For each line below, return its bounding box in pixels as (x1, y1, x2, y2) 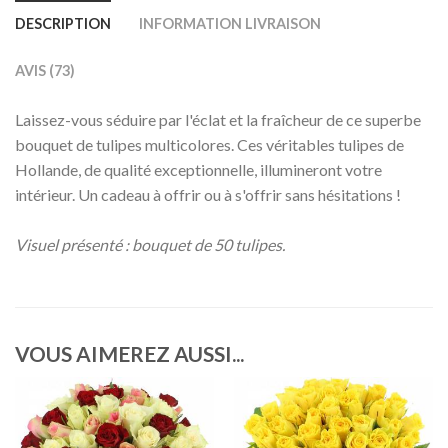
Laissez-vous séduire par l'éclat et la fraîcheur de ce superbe (15, 110, 421, 129)
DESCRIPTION (15, 15, 111, 32)
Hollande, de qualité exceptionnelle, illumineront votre (15, 160, 382, 179)
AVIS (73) (15, 62, 75, 79)
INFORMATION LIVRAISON (139, 15, 321, 32)
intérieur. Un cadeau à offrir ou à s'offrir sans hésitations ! (15, 185, 401, 204)
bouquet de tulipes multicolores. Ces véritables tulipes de (15, 135, 404, 154)
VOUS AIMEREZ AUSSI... (15, 341, 244, 367)
